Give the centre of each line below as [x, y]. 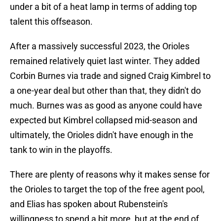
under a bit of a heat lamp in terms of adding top [103, 7]
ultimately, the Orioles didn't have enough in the [102, 135]
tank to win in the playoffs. [61, 150]
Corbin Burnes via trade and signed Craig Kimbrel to [110, 76]
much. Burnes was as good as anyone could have [106, 106]
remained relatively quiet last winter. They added [105, 61]
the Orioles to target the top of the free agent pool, [107, 189]
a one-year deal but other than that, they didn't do [105, 91]
